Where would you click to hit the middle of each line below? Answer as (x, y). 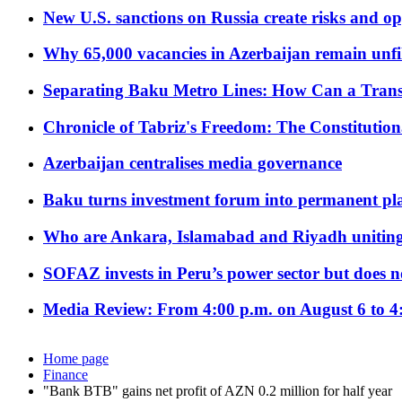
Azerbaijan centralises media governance (192, 163)
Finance (66, 375)
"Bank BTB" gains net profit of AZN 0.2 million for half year (218, 391)
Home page (76, 359)
